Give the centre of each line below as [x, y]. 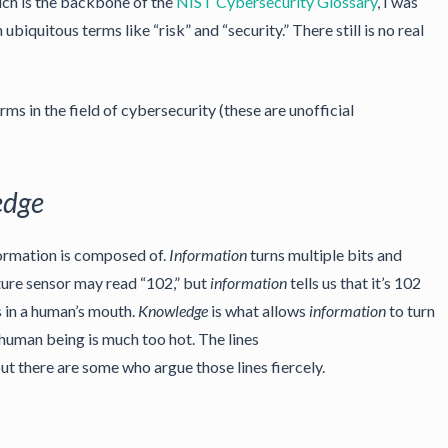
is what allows [258, 310]
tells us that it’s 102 [354, 282]
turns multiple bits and [324, 254]
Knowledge [173, 310]
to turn [410, 310]
